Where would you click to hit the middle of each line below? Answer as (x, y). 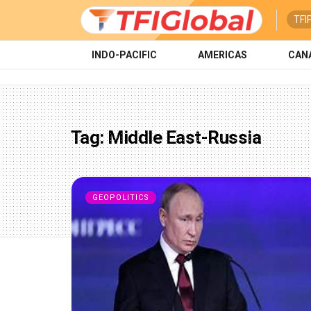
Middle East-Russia (185, 137)
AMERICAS (222, 55)
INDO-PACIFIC (124, 55)
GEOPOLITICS (121, 197)
